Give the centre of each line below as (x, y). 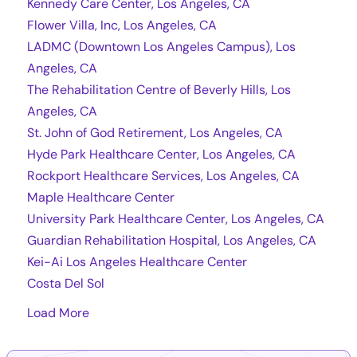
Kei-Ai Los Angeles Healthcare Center (137, 261)
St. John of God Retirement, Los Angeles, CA (155, 132)
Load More (58, 312)
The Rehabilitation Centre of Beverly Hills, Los (159, 89)
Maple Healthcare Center (101, 197)
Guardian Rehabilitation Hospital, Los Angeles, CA (172, 240)
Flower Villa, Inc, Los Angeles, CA (122, 25)
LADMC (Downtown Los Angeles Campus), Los (161, 46)
